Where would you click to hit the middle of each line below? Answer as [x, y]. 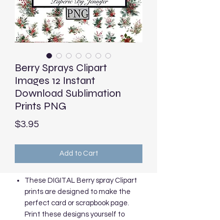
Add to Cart [79, 153]
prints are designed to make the [78, 192]
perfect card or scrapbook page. [77, 203]
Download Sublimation [68, 93]
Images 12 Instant [55, 80]
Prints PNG [41, 106]
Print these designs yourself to [75, 214]
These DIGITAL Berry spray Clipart [81, 180]
